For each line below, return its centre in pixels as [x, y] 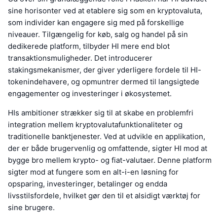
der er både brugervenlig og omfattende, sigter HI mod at [108, 148]
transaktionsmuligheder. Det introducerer [80, 58]
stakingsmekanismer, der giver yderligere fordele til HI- [105, 70]
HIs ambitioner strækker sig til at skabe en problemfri [101, 113]
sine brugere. [31, 208]
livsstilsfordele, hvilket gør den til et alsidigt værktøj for [104, 196]
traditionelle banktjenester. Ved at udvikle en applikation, [107, 137]
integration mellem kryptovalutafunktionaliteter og [95, 125]
